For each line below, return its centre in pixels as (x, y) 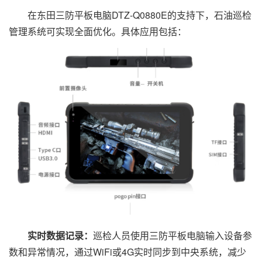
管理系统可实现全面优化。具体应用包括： (98, 32)
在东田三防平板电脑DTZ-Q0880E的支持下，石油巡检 (130, 15)
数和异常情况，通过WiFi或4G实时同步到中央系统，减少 (127, 252)
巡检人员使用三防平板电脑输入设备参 (173, 236)
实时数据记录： (60, 236)
